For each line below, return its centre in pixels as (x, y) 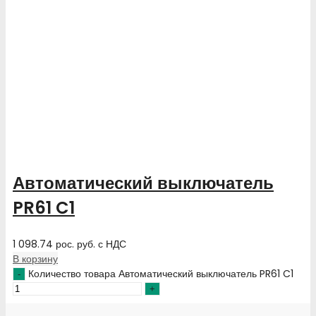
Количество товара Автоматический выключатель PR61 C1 (161, 274)
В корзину (35, 259)
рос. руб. (75, 244)
